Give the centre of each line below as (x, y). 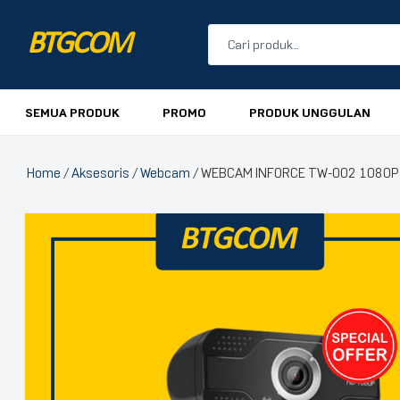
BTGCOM (79, 45)
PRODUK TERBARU (317, 186)
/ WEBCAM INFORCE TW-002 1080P (294, 173)
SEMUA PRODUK (73, 112)
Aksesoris (100, 173)
